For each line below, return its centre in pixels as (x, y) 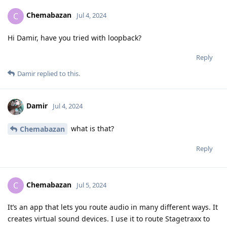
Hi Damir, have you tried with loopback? (74, 37)
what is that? (91, 128)
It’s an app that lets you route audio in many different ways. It (113, 207)
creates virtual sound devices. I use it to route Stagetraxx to (109, 219)
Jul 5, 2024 (91, 185)
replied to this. (58, 73)
